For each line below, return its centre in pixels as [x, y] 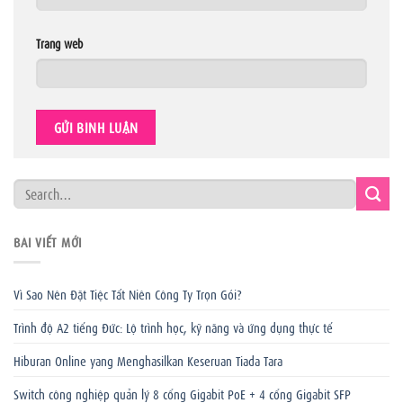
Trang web [59, 43]
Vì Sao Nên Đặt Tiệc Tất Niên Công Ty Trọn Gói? [128, 293]
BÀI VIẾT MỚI [48, 242]
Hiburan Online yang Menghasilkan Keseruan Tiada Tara [148, 359]
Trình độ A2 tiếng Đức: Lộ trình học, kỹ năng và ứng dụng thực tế [173, 326]
